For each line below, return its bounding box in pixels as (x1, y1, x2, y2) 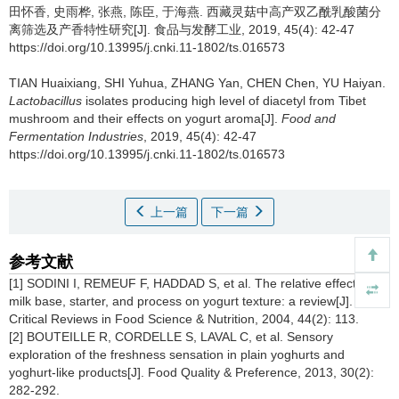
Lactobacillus (9, 94, 82, 108)
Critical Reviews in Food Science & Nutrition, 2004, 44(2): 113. (9, 312, 359, 326)
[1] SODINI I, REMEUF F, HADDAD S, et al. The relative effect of (9, 276, 370, 290)
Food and (281, 111, 336, 126)
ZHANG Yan (171, 76, 240, 90)
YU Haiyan (322, 76, 382, 90)
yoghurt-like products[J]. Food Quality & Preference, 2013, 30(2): (9, 365, 374, 379)
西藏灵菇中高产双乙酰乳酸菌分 (207, 4, 381, 19)
